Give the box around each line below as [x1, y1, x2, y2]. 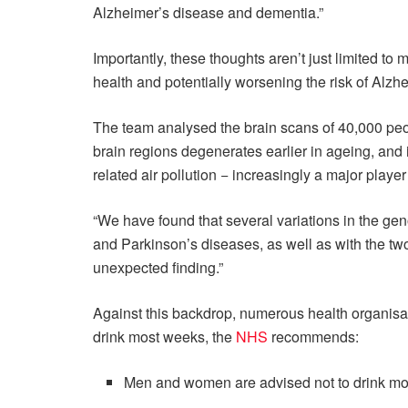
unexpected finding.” [93, 257, 223, 279]
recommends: [268, 326, 359, 348]
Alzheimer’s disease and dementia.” [93, 2, 323, 24]
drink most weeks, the [93, 326, 236, 348]
